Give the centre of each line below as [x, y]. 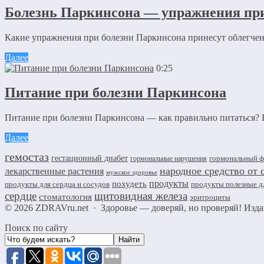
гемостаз [27, 157]
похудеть [129, 184]
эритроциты [210, 197]
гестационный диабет [90, 158]
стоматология [65, 197]
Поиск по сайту [36, 228]
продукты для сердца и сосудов [57, 184]
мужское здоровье [132, 172]
